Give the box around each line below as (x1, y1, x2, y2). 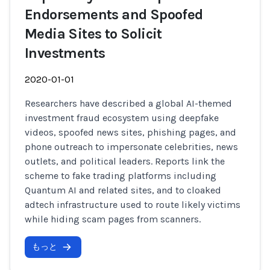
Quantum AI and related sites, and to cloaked (25, 184, 221, 196)
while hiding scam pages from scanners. (25, 213, 201, 225)
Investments (25, 45, 105, 61)
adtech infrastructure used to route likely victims (25, 199, 240, 210)
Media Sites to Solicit (25, 25, 162, 42)
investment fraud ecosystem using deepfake (25, 112, 219, 124)
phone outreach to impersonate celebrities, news (25, 141, 238, 152)
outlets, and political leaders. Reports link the (25, 155, 225, 167)
